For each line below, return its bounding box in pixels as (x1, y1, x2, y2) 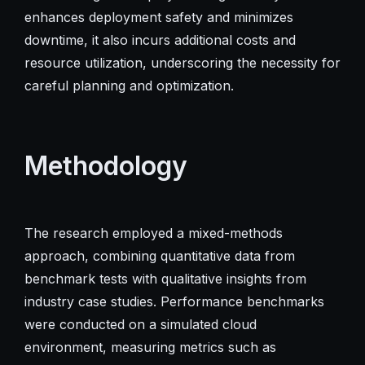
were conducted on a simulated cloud (24, 315, 257, 332)
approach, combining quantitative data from (24, 247, 295, 264)
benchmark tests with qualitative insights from (24, 270, 306, 287)
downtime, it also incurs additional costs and (24, 31, 296, 48)
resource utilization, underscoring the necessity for (24, 54, 341, 71)
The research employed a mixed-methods (24, 224, 283, 241)
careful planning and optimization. (24, 77, 234, 94)
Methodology (24, 149, 187, 182)
